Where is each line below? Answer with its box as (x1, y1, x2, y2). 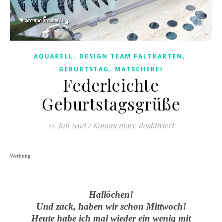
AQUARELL (33, 52, 73, 60)
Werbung (10, 153, 32, 159)
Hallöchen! (89, 189, 133, 200)
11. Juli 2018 (48, 120, 86, 130)
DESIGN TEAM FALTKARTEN (79, 52, 183, 60)
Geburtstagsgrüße (42, 93, 180, 114)
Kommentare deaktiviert (93, 120, 174, 130)
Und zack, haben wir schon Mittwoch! (36, 201, 186, 212)
